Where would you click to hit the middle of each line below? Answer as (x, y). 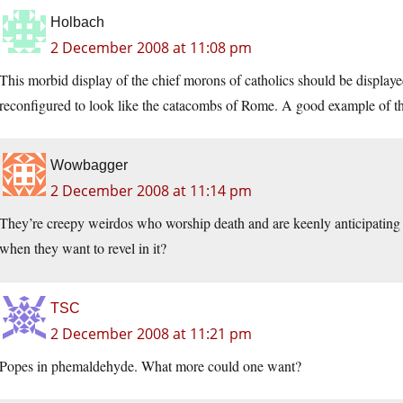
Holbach (77, 22)
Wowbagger (89, 166)
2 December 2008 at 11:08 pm (151, 48)
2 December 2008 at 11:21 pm (151, 334)
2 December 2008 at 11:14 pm (151, 191)
